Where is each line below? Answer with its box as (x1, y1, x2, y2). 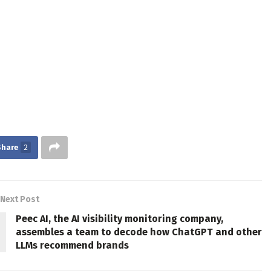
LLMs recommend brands (16, 240, 129, 252)
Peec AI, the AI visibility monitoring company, (16, 213, 223, 225)
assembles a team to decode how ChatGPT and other (16, 226, 262, 238)
